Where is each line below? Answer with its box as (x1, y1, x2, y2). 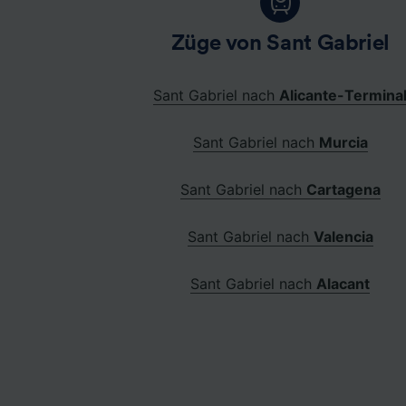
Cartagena (305, 179, 381, 198)
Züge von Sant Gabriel (170, 32, 391, 54)
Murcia (318, 132, 368, 151)
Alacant (316, 274, 371, 293)
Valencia (313, 227, 373, 246)
